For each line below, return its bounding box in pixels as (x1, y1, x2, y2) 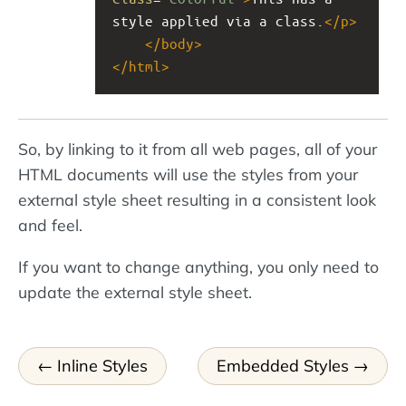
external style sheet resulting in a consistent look (18, 189, 376, 210)
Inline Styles (56, 355, 148, 377)
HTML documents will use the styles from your (18, 164, 358, 185)
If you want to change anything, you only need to (18, 256, 379, 276)
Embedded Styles (217, 355, 350, 377)
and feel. (18, 215, 82, 236)
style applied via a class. (112, 11, 324, 29)
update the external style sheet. (18, 281, 252, 302)
